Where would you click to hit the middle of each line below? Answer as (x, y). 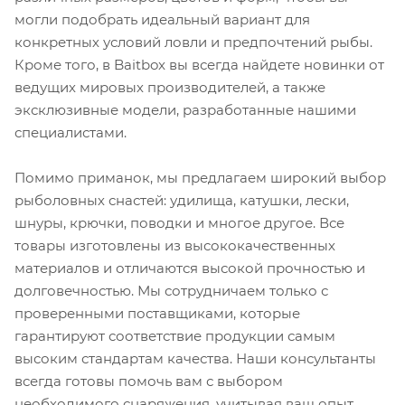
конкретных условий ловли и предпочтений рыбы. (193, 42)
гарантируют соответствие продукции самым (175, 335)
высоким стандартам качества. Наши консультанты (195, 358)
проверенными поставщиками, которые (157, 313)
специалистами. (71, 132)
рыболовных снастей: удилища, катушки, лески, (182, 200)
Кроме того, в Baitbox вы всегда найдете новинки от (199, 64)
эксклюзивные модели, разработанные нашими (185, 109)
